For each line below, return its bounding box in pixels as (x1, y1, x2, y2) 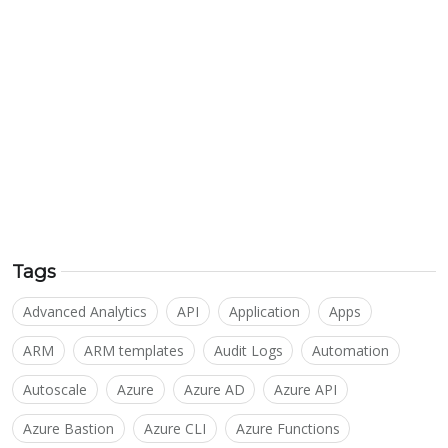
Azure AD (183, 379, 245, 399)
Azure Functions (235, 418, 340, 438)
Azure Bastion (22, 418, 114, 438)
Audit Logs (213, 340, 283, 360)
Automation (312, 340, 390, 360)
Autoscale (22, 379, 87, 399)
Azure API (274, 379, 338, 399)
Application (228, 301, 300, 321)
